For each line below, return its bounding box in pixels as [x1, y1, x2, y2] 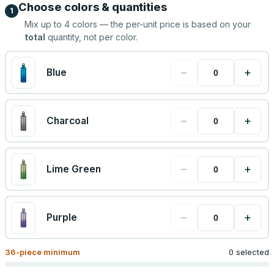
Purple [46, 212, 77, 223]
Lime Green [46, 163, 101, 175]
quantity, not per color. [45, 32, 138, 42]
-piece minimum [16, 247, 80, 257]
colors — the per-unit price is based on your [70, 19, 251, 29]
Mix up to [24, 19, 64, 29]
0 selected [229, 247, 269, 257]
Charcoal [46, 115, 89, 127]
